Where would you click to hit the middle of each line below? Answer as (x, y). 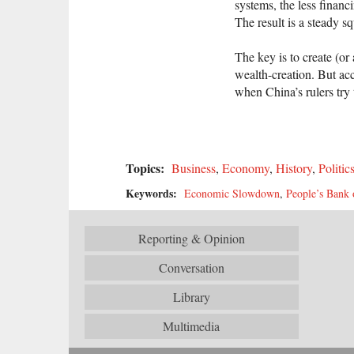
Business (194, 168)
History (294, 168)
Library (191, 297)
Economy (246, 168)
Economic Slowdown (232, 194)
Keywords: (153, 194)
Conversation (191, 268)
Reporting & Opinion (191, 239)
